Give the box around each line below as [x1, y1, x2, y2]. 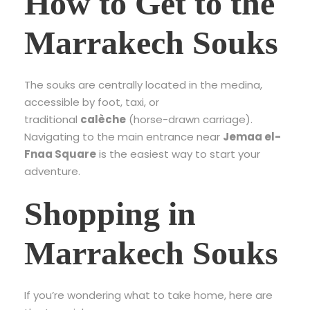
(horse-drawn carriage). [126, 111, 253, 127]
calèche [80, 111, 126, 127]
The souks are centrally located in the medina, [24, 77, 262, 92]
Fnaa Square [24, 146, 96, 161]
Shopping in [24, 194, 196, 232]
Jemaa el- [223, 129, 281, 144]
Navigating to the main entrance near [24, 129, 223, 144]
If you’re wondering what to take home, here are [24, 287, 273, 302]
